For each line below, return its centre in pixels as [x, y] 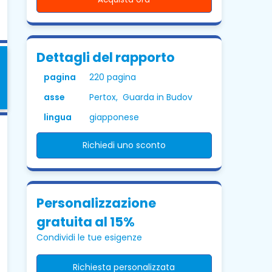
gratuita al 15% [85, 222]
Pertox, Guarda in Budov [141, 97]
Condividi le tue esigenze [89, 237]
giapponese [114, 117]
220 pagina [112, 77]
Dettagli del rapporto [105, 57]
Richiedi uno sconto [124, 145]
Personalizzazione [96, 203]
